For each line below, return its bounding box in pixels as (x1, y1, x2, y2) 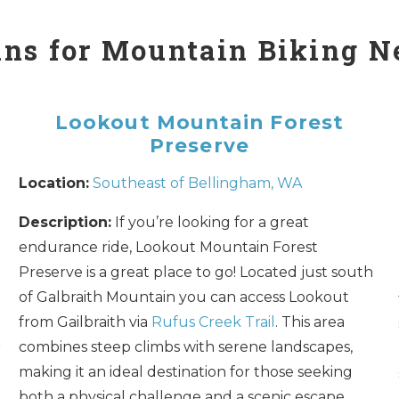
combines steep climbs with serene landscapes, (19, 338, 354, 355)
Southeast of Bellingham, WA (93, 174, 303, 191)
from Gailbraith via (19, 313, 152, 330)
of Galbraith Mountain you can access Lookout (19, 288, 350, 305)
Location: (19, 174, 90, 191)
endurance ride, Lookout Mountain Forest (19, 238, 319, 256)
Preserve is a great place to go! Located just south (19, 263, 374, 281)
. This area (275, 313, 346, 330)
